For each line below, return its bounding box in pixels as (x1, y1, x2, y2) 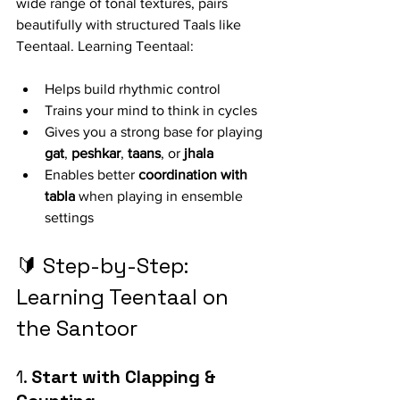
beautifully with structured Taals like (16, 17, 245, 32)
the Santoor (16, 314, 137, 342)
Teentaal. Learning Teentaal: (16, 38, 194, 54)
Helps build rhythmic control (45, 81, 221, 96)
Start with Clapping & (31, 365, 221, 388)
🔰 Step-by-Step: (16, 252, 194, 279)
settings (45, 210, 94, 225)
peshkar (71, 146, 121, 161)
